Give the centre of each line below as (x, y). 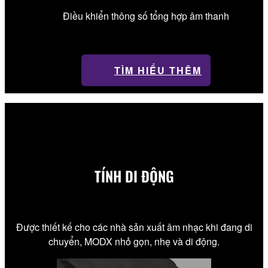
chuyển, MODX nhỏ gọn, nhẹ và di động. (134, 241)
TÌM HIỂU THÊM (158, 71)
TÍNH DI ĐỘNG (134, 176)
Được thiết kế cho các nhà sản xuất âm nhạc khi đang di (134, 227)
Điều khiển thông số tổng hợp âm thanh (146, 16)
